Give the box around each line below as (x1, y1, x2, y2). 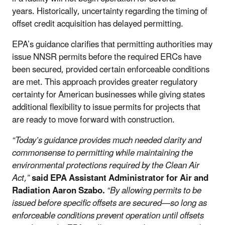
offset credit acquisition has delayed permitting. (12, 15, 185, 33)
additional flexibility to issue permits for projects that (12, 98, 200, 117)
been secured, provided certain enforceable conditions (12, 60, 209, 79)
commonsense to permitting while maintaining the (12, 144, 193, 162)
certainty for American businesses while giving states (12, 85, 205, 104)
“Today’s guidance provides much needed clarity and (12, 131, 201, 150)
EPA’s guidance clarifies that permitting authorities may (12, 35, 212, 54)
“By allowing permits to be (107, 181, 201, 200)
